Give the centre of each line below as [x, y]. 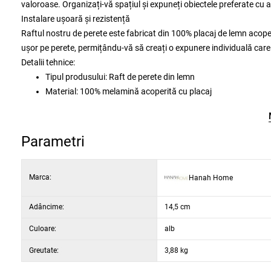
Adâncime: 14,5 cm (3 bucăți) [100, 149]
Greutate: [44, 250]
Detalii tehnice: [48, 62]
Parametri [53, 142]
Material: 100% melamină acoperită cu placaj [129, 91]
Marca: [40, 177]
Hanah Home [211, 178]
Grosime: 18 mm [76, 106]
